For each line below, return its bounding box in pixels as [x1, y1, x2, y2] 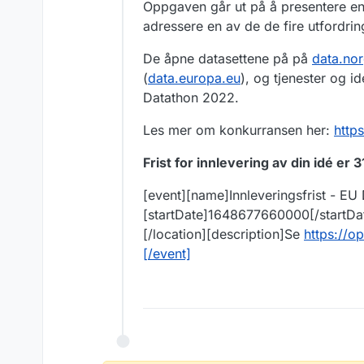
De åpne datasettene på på [143, 50, 312, 67]
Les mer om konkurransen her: [143, 122, 334, 139]
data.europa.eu [148, 70, 240, 87]
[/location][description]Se [143, 226, 304, 243]
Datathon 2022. [143, 89, 239, 106]
